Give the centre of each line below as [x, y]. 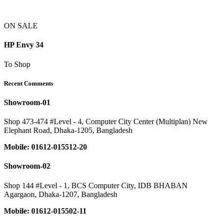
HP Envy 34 [24, 45]
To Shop [17, 64]
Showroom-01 [27, 102]
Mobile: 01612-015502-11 [45, 211]
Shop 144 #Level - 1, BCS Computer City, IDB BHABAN [96, 185]
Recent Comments [29, 83]
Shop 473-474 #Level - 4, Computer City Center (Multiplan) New [106, 122]
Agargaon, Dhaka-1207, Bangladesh [61, 194]
